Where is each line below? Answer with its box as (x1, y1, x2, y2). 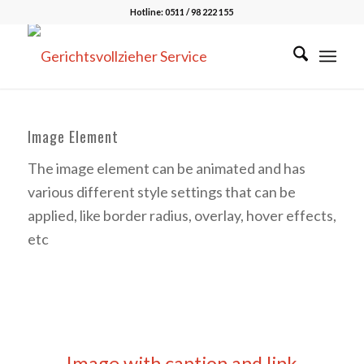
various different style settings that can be (27, 183, 296, 201)
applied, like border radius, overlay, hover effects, (27, 206, 336, 225)
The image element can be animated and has (27, 159, 305, 178)
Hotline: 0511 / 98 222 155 (130, 6, 234, 17)
